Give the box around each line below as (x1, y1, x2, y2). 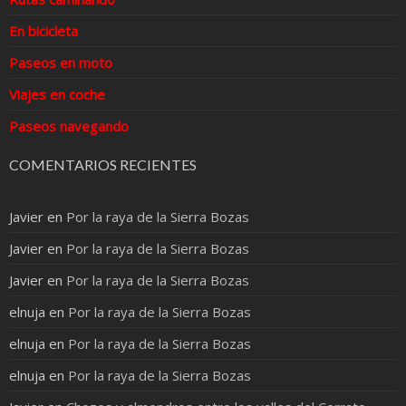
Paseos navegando (9, 116, 129, 135)
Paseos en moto (9, 53, 112, 72)
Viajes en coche (9, 84, 105, 103)
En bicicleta (9, 21, 78, 40)
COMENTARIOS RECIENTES (9, 156, 197, 174)
